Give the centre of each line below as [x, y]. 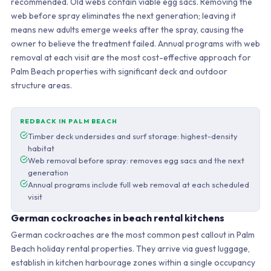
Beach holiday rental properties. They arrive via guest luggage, [130, 249]
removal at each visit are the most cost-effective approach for [131, 57]
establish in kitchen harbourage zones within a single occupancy [133, 263]
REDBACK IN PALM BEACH [68, 121]
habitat [41, 148]
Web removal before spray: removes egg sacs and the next [136, 160]
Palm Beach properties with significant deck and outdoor [119, 71]
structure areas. [41, 85]
